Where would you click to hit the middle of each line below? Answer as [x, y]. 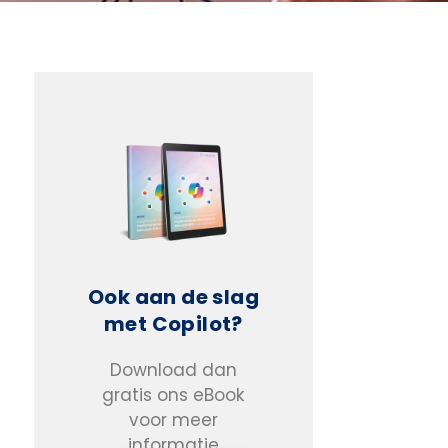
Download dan [173, 370]
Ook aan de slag [173, 297]
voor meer [173, 420]
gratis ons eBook [173, 395]
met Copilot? [173, 324]
